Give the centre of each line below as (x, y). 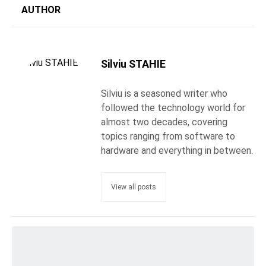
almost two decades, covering (164, 122)
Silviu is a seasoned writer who (164, 94)
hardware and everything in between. (177, 151)
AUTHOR (41, 10)
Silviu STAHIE (133, 64)
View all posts (134, 187)
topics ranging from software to (168, 136)
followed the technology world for (173, 108)
